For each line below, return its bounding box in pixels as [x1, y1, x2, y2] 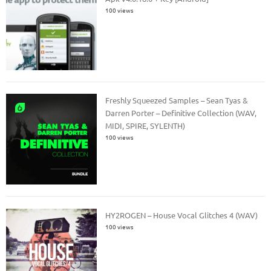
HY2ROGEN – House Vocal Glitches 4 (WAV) [105, 209, 258, 220]
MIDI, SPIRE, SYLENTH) [105, 120, 186, 131]
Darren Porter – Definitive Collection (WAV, [105, 108, 257, 119]
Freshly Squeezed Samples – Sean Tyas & [105, 95, 249, 106]
